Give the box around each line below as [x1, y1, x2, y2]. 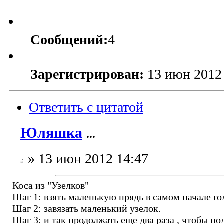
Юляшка [20, 125, 82, 141]
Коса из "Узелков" [12, 179, 89, 191]
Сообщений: [30, 32, 108, 48]
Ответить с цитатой [29, 99, 143, 115]
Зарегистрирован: [30, 66, 144, 82]
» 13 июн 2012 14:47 [24, 150, 148, 166]
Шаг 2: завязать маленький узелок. [12, 202, 161, 214]
